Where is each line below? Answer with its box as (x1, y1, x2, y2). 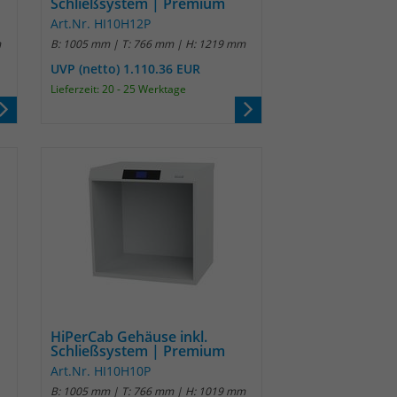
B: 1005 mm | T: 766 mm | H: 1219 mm (51, 36, 245, 51)
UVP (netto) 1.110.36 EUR (51, 60, 200, 77)
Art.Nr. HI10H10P (51, 362, 151, 379)
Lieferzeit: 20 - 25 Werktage (51, 82, 186, 97)
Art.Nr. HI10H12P (51, 15, 151, 32)
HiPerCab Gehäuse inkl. (51, 327, 207, 346)
